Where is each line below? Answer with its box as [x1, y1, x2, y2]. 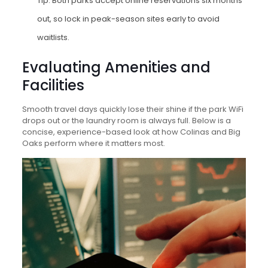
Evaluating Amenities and [22, 57, 211, 77]
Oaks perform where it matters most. [22, 137, 165, 149]
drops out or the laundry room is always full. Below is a [22, 114, 231, 126]
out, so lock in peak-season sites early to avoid [36, 13, 220, 25]
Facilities [22, 75, 84, 95]
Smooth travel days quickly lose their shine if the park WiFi [22, 103, 243, 115]
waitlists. [36, 31, 69, 43]
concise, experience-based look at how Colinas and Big [22, 126, 240, 138]
